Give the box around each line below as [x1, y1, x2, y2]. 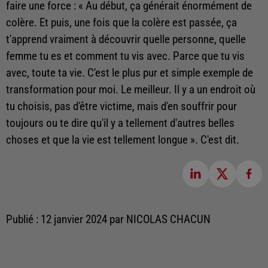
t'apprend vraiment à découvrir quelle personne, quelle [6, 33, 246, 47]
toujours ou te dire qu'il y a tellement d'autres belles [6, 117, 234, 130]
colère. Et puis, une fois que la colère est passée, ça [6, 16, 237, 30]
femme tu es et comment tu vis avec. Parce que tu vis [6, 50, 245, 63]
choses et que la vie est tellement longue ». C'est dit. [6, 133, 239, 147]
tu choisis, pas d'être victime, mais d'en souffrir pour [6, 100, 237, 114]
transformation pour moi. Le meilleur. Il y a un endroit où [6, 83, 255, 97]
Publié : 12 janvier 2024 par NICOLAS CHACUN [6, 212, 211, 226]
